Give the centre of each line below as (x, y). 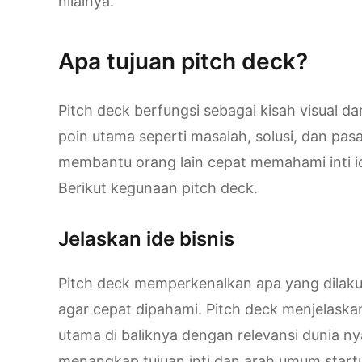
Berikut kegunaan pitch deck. (158, 188)
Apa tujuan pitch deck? (183, 62)
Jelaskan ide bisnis (146, 239)
